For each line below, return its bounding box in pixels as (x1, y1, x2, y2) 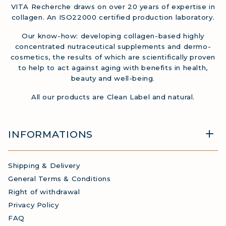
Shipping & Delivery (8, 161, 80, 170)
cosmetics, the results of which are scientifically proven (10, 53, 216, 62)
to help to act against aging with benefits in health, (18, 64, 208, 72)
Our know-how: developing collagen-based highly (22, 32, 204, 40)
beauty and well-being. (71, 74, 155, 83)
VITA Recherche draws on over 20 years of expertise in (11, 3, 215, 11)
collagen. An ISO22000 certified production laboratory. (11, 13, 215, 22)
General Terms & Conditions (8, 175, 111, 183)
